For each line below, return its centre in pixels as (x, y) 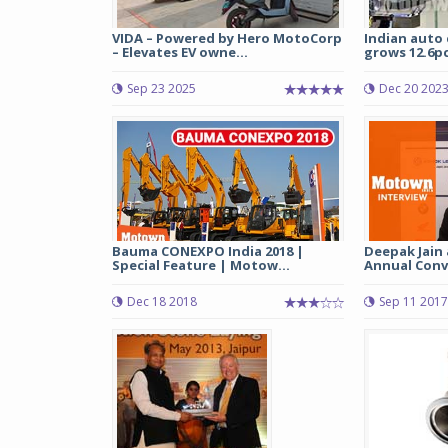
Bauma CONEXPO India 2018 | (208, 251)
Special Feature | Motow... (201, 265)
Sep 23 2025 (161, 88)
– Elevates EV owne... (180, 52)
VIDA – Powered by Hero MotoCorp (227, 38)
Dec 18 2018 (162, 301)
